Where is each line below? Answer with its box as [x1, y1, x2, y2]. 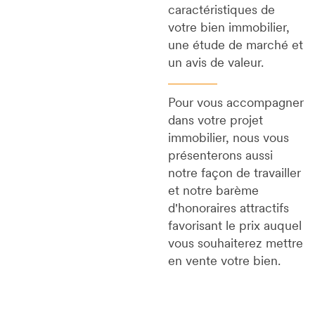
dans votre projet [167, 115, 263, 129]
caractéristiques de [167, 4, 275, 18]
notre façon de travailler [167, 167, 301, 181]
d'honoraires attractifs [167, 202, 289, 217]
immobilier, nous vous [167, 132, 289, 146]
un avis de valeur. [167, 57, 264, 71]
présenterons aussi [167, 150, 273, 164]
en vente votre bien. [167, 255, 281, 269]
